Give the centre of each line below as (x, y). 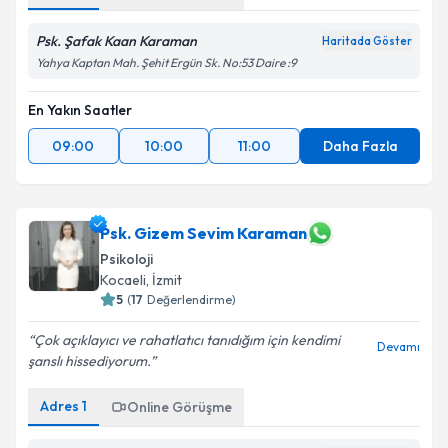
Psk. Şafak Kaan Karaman (116, 41)
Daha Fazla (360, 146)
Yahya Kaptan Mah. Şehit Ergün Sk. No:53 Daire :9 (166, 62)
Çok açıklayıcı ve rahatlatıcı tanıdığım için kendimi (187, 340)
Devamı (398, 346)
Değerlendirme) (191, 299)
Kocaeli (123, 280)
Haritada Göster (367, 41)
